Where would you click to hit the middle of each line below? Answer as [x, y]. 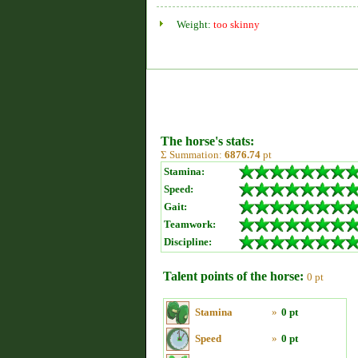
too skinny [237, 24]
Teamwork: [190, 224]
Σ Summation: [193, 155]
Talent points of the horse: [233, 276]
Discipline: [188, 242]
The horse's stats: [207, 141]
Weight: [195, 24]
